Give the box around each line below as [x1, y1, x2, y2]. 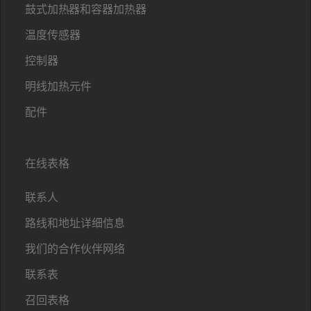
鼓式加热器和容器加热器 [25, 1, 146, 17]
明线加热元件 [25, 78, 92, 94]
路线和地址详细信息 [25, 215, 125, 230]
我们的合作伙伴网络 [25, 241, 125, 256]
